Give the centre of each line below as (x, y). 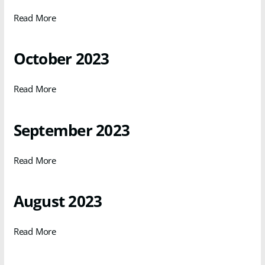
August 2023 (58, 201)
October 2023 (61, 59)
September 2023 (72, 130)
